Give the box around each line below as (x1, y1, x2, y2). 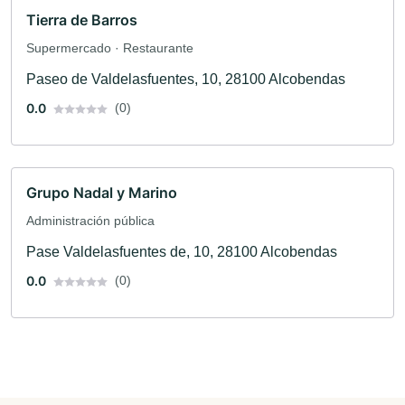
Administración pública (26, 213, 155, 229)
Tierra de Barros (26, 11, 137, 30)
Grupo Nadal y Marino (26, 184, 177, 202)
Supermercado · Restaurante (26, 41, 193, 56)
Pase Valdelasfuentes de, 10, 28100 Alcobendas (26, 244, 337, 260)
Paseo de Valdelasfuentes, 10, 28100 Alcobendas (26, 71, 345, 88)
